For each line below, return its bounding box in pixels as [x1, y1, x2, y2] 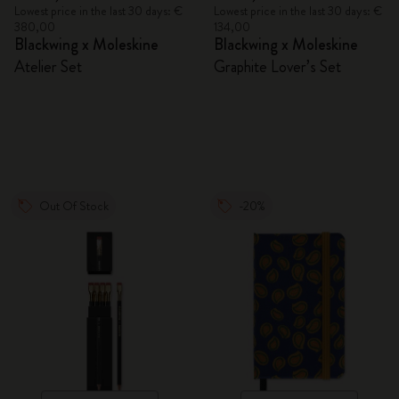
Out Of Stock [39, 197, 109, 215]
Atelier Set [14, 55, 82, 78]
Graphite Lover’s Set [214, 55, 341, 78]
